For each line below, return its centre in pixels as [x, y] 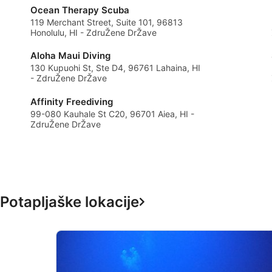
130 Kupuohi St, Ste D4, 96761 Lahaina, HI [115, 68]
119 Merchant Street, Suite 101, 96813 [107, 22]
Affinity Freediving [72, 101]
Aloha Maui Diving [70, 56]
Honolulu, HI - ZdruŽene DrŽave [93, 33]
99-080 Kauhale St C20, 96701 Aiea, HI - [112, 114]
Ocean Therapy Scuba [80, 10]
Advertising [44, 20]
